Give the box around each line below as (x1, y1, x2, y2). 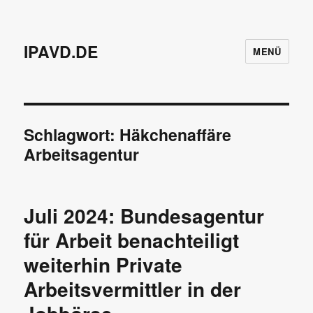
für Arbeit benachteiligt (24, 226, 240, 254)
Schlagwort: (24, 123, 120, 146)
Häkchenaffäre (119, 123, 232, 146)
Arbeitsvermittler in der (24, 275, 242, 303)
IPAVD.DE (24, 39, 99, 63)
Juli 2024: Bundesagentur (24, 201, 265, 230)
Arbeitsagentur (24, 143, 140, 166)
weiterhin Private (24, 250, 183, 279)
